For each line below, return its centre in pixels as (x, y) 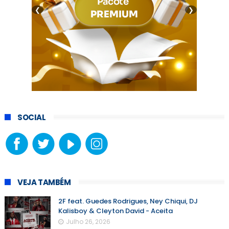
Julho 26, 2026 (88, 222)
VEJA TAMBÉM (44, 182)
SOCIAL (31, 118)
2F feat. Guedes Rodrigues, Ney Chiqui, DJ (128, 201)
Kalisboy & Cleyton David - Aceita (115, 211)
